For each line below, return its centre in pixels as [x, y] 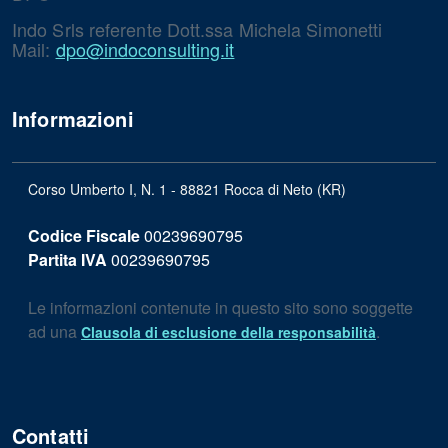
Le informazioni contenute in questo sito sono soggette [220, 307]
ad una [54, 331]
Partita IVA [67, 259]
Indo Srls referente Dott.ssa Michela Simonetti [197, 29]
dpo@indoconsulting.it [145, 49]
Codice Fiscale [84, 235]
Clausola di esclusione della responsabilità [228, 332]
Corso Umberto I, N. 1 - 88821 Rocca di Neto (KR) [187, 189]
